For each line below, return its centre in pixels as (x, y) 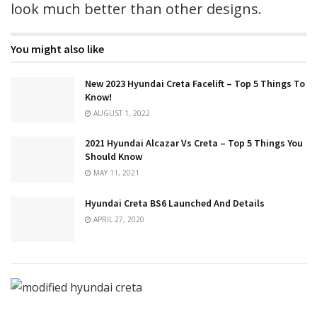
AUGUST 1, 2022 (121, 114)
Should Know (114, 157)
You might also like (57, 49)
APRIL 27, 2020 (118, 219)
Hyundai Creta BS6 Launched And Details (175, 203)
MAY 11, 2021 (115, 173)
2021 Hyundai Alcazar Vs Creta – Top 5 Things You (194, 143)
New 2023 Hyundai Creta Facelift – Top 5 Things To (195, 84)
